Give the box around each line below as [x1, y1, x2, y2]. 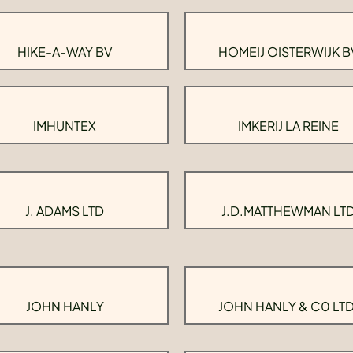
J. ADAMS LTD [25, 202, 104, 219]
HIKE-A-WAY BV [17, 43, 112, 60]
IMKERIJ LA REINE [238, 117, 339, 134]
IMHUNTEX [33, 117, 96, 134]
